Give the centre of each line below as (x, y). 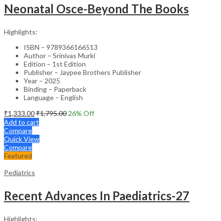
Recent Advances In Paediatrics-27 (97, 195)
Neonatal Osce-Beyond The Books (96, 8)
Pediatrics (19, 172)
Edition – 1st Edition (55, 64)
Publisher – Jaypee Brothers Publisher (82, 72)
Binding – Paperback (55, 89)
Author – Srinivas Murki (59, 55)
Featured (18, 155)
